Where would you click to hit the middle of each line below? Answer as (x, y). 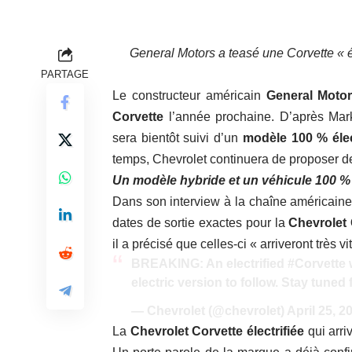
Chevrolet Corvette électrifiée (219, 332)
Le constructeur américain (189, 96)
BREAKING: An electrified (209, 264)
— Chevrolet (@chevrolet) (209, 311)
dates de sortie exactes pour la (201, 223)
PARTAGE (65, 75)
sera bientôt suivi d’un (178, 138)
